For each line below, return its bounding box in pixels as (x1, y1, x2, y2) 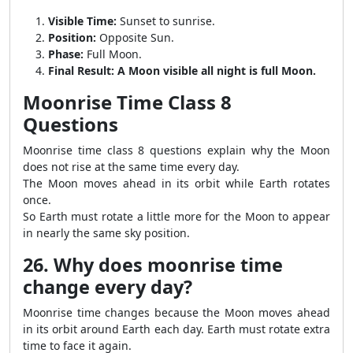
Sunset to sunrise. (117, 13, 215, 28)
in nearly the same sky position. (23, 225, 190, 240)
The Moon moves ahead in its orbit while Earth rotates (23, 176, 330, 191)
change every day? (23, 274, 192, 299)
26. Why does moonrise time (23, 252, 283, 277)
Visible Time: (48, 13, 117, 28)
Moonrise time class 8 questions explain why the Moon (23, 143, 330, 158)
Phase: (48, 46, 84, 61)
